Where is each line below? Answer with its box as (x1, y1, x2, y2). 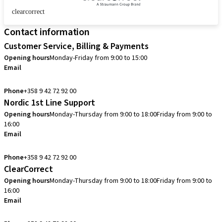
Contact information (4, 25, 90, 39)
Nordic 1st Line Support (4, 97, 95, 109)
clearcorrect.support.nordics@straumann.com (6, 207, 152, 217)
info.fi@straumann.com (6, 74, 80, 84)
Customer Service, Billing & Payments (4, 40, 149, 53)
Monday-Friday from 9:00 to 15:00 (50, 53, 147, 63)
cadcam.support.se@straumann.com (6, 141, 122, 151)
